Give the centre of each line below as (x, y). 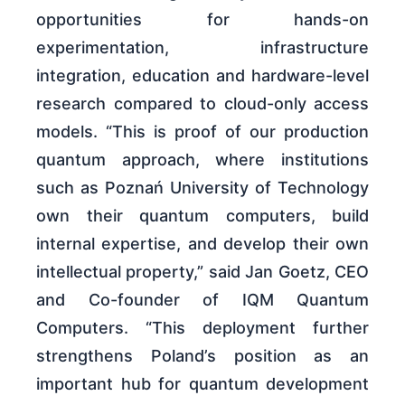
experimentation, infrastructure (202, 47)
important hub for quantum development (202, 383)
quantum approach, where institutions (202, 159)
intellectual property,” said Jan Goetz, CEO (202, 271)
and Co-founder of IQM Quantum (202, 299)
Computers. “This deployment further (202, 327)
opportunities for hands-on (202, 19)
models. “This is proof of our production (202, 131)
